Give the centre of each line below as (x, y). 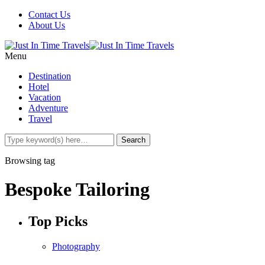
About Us (47, 25)
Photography (76, 246)
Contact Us (49, 14)
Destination (50, 76)
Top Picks (58, 221)
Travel (40, 119)
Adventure (48, 108)
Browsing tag (30, 161)
